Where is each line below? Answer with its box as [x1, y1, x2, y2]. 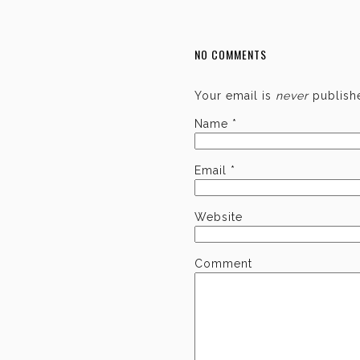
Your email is [194, 89, 276, 102]
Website [194, 211, 243, 223]
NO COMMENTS [194, 46, 267, 63]
